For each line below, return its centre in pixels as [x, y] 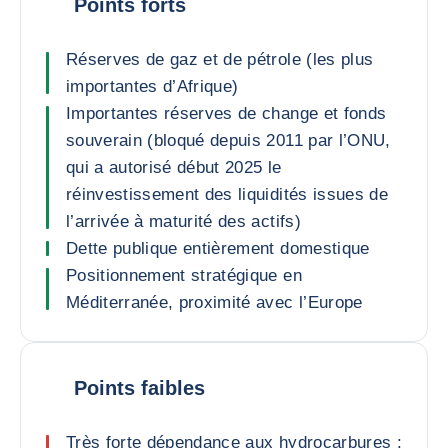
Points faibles [139, 387]
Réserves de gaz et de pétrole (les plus [220, 59]
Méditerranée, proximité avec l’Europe [214, 302]
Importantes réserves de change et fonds [226, 113]
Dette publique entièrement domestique [218, 248]
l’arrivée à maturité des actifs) [183, 221]
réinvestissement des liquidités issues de [227, 194]
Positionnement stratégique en [184, 275]
